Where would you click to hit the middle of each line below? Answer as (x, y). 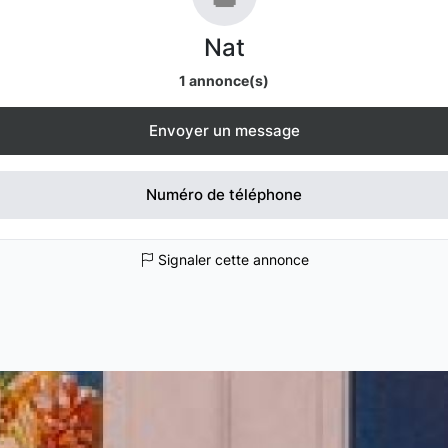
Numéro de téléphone (224, 194)
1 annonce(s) (224, 80)
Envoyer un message (224, 130)
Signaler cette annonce (231, 259)
